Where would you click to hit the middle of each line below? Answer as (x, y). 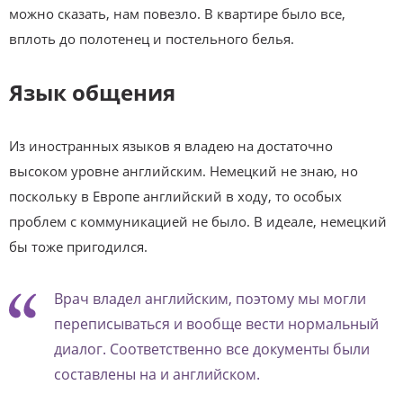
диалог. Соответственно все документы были (212, 349)
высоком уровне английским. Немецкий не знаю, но (184, 170)
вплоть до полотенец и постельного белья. (152, 38)
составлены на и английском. (157, 374)
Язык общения (92, 92)
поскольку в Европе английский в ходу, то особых (175, 196)
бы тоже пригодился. (78, 246)
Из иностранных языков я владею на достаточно (171, 145)
